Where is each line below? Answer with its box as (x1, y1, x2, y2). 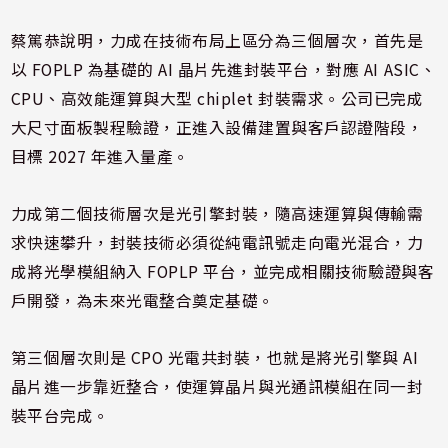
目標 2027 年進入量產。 (10, 144, 190, 168)
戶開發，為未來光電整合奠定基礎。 (10, 288, 275, 312)
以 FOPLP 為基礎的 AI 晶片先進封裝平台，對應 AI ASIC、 (10, 57, 437, 81)
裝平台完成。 (10, 403, 110, 427)
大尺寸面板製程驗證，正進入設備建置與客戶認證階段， (10, 115, 424, 139)
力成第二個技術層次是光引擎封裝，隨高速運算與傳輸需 (10, 201, 424, 225)
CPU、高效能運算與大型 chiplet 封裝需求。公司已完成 (10, 86, 424, 110)
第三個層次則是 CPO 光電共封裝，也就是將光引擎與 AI (10, 345, 419, 369)
